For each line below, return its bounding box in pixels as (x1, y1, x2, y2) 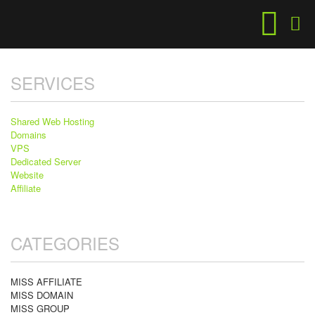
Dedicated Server (11, 155, 81, 168)
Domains (11, 128, 46, 141)
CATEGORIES (11, 231, 120, 255)
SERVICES (11, 70, 95, 95)
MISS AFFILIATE (11, 275, 82, 288)
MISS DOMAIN (11, 288, 73, 302)
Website (11, 168, 44, 181)
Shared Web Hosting (11, 115, 94, 128)
